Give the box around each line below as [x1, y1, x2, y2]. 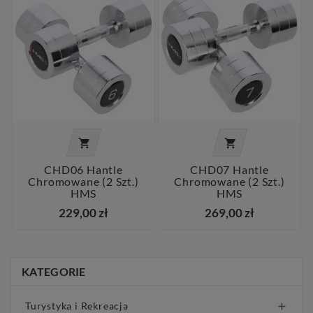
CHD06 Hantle [44, 163, 123, 177]
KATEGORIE [22, 265, 86, 279]
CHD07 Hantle [190, 163, 269, 177]
